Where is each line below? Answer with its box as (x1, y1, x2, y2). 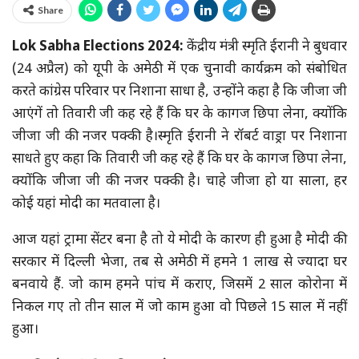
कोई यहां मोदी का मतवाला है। (12, 195, 160, 213)
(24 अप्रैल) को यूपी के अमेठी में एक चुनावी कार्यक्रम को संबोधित (12, 60, 347, 79)
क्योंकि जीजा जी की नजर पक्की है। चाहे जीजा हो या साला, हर (12, 172, 347, 191)
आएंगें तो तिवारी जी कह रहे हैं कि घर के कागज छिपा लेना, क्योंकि (12, 105, 347, 123)
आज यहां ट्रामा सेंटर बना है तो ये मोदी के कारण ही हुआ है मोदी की (12, 231, 347, 249)
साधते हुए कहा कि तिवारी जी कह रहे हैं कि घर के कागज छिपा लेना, (12, 150, 347, 168)
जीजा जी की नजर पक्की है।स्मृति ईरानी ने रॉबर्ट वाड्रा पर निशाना (12, 127, 347, 146)
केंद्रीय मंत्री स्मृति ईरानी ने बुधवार (187, 38, 347, 56)
